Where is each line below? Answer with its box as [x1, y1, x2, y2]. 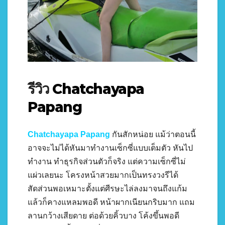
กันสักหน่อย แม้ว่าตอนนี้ [110, 130, 196, 139]
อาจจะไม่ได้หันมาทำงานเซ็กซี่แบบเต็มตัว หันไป [28, 143, 193, 152]
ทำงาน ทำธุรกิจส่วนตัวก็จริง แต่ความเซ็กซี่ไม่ [28, 157, 186, 166]
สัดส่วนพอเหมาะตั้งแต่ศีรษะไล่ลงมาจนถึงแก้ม [28, 184, 187, 193]
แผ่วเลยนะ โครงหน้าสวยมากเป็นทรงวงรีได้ [28, 170, 178, 179]
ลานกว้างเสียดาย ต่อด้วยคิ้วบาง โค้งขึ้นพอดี [28, 211, 179, 220]
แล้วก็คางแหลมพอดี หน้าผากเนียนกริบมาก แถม [28, 197, 195, 206]
